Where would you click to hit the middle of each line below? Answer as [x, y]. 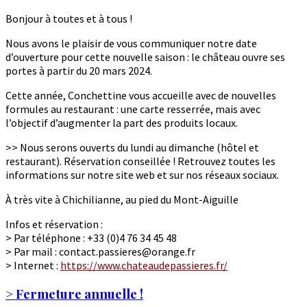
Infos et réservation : [54, 224]
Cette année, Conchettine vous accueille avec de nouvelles [141, 96]
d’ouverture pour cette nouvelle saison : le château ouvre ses [145, 57]
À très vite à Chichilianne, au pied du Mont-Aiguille [122, 200]
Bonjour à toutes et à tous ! [69, 19]
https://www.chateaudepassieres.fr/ [144, 266]
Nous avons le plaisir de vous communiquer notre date [131, 44]
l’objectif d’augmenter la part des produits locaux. [122, 123]
